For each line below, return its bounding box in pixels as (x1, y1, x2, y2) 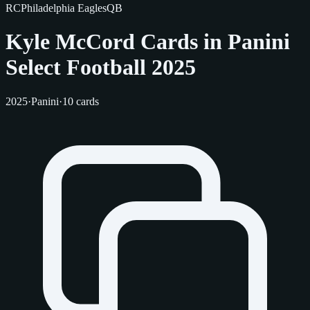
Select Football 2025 (6, 55, 196, 80)
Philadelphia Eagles (21, 2, 107, 14)
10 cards (62, 95, 99, 107)
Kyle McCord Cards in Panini (6, 29, 290, 55)
